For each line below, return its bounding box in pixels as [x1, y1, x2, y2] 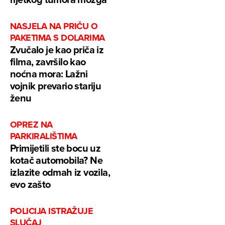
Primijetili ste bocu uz [10, 141, 101, 156]
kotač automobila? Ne [10, 153, 102, 168]
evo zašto [10, 177, 51, 192]
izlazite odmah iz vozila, [10, 165, 110, 180]
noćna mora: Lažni [10, 66, 88, 81]
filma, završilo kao [10, 54, 86, 69]
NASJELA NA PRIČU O [10, 20, 98, 33]
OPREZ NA [10, 118, 53, 132]
